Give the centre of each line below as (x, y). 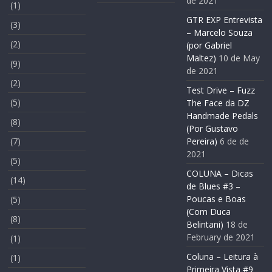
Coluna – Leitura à (222, 257)
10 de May (239, 58)
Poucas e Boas (216, 199)
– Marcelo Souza (219, 33)
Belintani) (205, 225)
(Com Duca (208, 212)
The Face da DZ (218, 103)
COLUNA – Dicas (219, 174)
